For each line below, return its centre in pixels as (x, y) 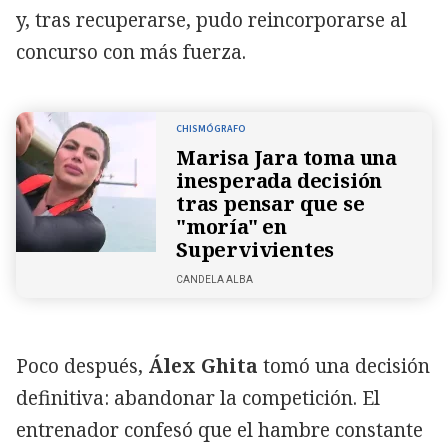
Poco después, (82, 365)
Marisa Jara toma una (287, 157)
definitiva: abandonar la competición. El (198, 397)
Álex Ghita (203, 365)
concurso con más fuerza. (131, 51)
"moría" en (232, 226)
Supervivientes (255, 249)
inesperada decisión (279, 180)
